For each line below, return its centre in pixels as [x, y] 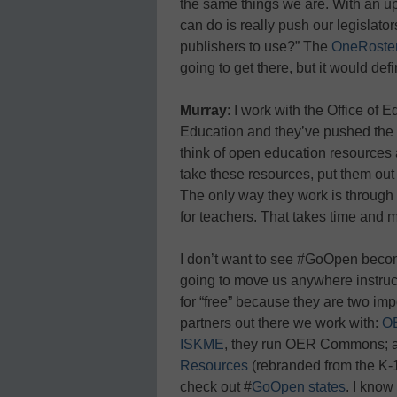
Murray [203, 110]
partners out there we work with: [281, 323]
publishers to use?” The [256, 46]
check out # [216, 386]
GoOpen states [299, 386]
